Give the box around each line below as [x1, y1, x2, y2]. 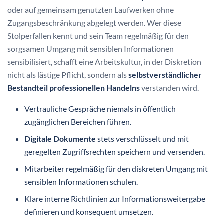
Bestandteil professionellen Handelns [7, 83, 140, 93]
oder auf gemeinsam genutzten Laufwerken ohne [7, 5, 174, 15]
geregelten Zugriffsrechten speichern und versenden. [24, 147, 205, 157]
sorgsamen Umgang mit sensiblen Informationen [7, 44, 174, 54]
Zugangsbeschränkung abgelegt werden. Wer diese [7, 18, 181, 28]
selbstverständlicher [128, 70, 202, 80]
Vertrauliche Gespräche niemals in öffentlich [24, 104, 176, 114]
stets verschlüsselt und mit [96, 134, 189, 144]
